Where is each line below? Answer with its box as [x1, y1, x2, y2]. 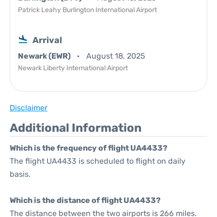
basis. [10, 170, 31, 179]
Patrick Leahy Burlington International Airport [18, 6, 157, 14]
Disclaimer [10, 103, 47, 112]
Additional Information [10, 121, 141, 135]
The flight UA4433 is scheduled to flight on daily [10, 156, 186, 166]
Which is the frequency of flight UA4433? [10, 143, 168, 153]
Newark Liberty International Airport [18, 64, 128, 72]
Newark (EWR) [18, 51, 72, 61]
